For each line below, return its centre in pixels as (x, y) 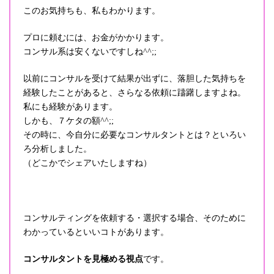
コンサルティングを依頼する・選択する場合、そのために (135, 218)
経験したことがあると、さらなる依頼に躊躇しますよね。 (135, 92)
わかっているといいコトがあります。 (96, 232)
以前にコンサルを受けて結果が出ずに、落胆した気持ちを (135, 78)
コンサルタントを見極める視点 (83, 259)
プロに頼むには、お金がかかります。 (96, 37)
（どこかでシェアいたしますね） (87, 163)
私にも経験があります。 (70, 106)
